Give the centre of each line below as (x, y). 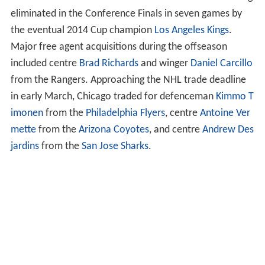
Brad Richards (109, 64)
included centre (45, 64)
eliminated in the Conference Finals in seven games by (126, 14)
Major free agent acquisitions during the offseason (119, 47)
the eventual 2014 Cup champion (82, 31)
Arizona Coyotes (114, 130)
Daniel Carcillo (221, 64)
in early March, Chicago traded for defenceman (113, 97)
